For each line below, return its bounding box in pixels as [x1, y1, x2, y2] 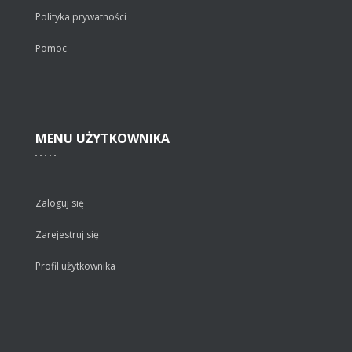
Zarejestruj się [35, 227, 99, 241]
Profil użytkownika [35, 258, 115, 273]
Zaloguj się [35, 196, 84, 210]
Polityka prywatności [35, 9, 126, 24]
